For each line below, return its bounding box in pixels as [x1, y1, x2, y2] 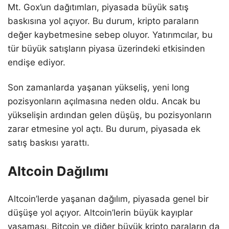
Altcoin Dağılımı [8, 163, 108, 179]
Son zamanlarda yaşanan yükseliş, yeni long [8, 82, 189, 93]
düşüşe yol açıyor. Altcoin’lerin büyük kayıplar [8, 208, 193, 218]
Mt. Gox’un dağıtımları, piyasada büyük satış [8, 2, 189, 12]
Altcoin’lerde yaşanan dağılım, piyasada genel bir [8, 194, 209, 204]
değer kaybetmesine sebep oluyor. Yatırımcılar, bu [8, 29, 213, 40]
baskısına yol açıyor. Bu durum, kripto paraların [8, 15, 199, 26]
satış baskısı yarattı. [8, 137, 89, 148]
